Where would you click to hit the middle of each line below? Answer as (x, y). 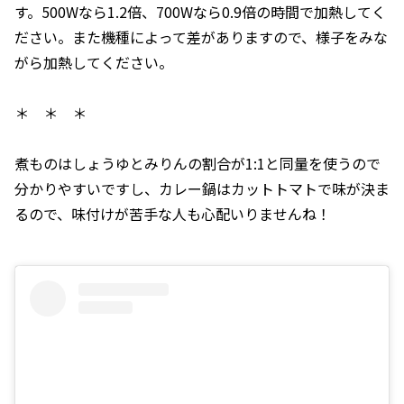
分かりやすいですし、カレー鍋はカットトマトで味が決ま (202, 188)
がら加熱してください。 (94, 62)
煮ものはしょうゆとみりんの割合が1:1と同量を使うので (197, 163)
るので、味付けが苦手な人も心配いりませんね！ (173, 214)
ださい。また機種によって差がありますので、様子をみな (201, 37)
